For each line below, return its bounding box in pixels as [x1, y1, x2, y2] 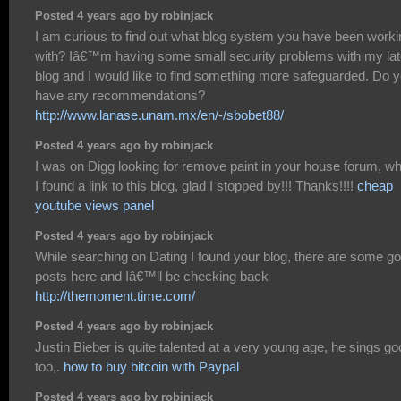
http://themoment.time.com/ [35, 288, 195, 304]
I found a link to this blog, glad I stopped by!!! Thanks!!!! [35, 178, 357, 194]
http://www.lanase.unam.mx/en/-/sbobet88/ [35, 107, 284, 123]
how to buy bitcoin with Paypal [64, 359, 239, 375]
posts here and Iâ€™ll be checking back [35, 269, 269, 285]
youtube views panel [35, 198, 154, 214]
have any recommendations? [35, 87, 205, 103]
